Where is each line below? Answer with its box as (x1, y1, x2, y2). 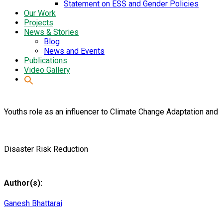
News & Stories (24, 27, 79, 37)
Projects (24, 18, 53, 28)
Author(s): (4, 178, 42, 188)
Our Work (24, 8, 56, 18)
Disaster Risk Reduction (4, 144, 88, 154)
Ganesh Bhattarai (4, 198, 62, 208)
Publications (24, 56, 67, 66)
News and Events (44, 46, 105, 56)
